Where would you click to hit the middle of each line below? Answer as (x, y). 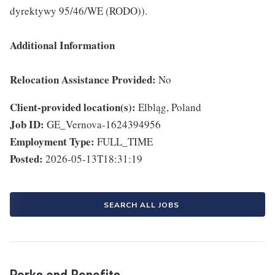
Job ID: (27, 125)
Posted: (26, 159)
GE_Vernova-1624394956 (104, 125)
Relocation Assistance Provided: (84, 80)
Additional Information (62, 45)
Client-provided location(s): (73, 107)
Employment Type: (52, 142)
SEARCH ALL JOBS (141, 205)
